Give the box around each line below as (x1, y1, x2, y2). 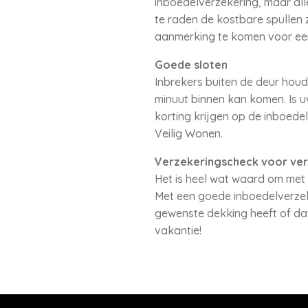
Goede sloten (154, 58, 228, 71)
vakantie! (154, 223, 201, 237)
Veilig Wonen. (154, 126, 223, 140)
